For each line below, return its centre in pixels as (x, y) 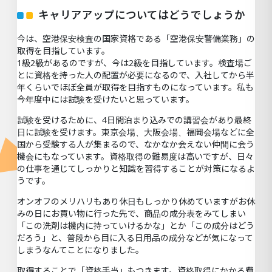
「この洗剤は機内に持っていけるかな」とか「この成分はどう (136, 226)
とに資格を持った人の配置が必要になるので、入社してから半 (136, 75)
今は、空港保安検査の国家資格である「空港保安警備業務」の (136, 39)
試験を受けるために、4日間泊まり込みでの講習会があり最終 (134, 120)
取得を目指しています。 (63, 51)
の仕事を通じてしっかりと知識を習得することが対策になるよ (136, 169)
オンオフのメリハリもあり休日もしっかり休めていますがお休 (136, 202)
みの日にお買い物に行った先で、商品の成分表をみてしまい (131, 214)
